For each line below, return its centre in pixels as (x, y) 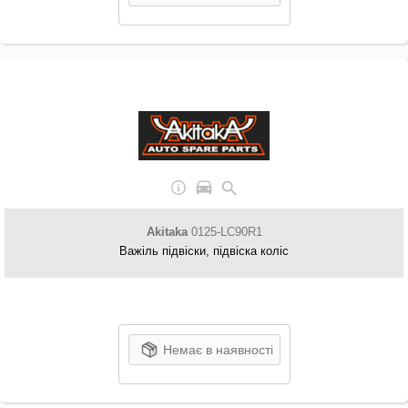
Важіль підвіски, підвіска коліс (204, 251)
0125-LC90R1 (224, 232)
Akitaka (167, 232)
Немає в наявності (218, 350)
